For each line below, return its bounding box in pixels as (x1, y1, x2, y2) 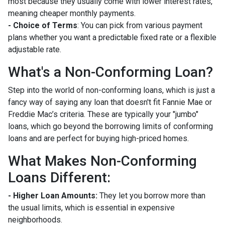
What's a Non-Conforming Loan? (8, 64, 213, 81)
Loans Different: (8, 169, 110, 186)
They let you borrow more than (97, 191, 205, 201)
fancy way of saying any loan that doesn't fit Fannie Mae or (8, 97, 212, 107)
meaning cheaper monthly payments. (8, 9, 136, 19)
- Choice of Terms (8, 21, 77, 31)
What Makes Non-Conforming (8, 153, 197, 170)
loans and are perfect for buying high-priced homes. (8, 134, 189, 144)
